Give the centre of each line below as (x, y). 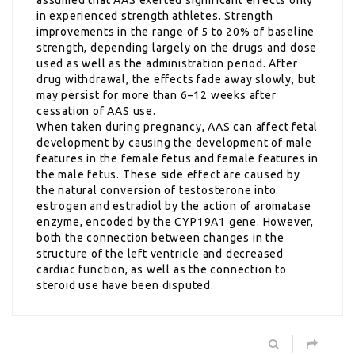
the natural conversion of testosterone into (157, 190)
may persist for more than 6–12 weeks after (157, 95)
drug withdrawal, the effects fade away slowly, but (176, 79)
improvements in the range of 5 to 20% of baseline (176, 31)
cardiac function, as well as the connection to (162, 269)
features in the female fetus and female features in (177, 158)
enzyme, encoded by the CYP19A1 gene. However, (175, 221)
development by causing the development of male (174, 142)
